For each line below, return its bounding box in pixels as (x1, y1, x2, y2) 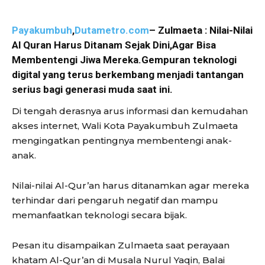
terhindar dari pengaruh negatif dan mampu (12, 194, 218, 206)
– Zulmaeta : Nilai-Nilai (149, 24, 253, 36)
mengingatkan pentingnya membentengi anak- (12, 134, 232, 146)
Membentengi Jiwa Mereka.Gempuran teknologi (12, 53, 237, 66)
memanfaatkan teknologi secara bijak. (12, 209, 187, 221)
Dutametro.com (75, 24, 149, 36)
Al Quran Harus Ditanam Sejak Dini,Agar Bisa (12, 38, 216, 51)
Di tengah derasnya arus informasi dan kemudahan (12, 105, 248, 117)
